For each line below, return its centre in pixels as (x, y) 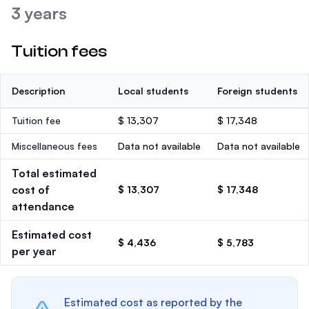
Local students (153, 91)
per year (34, 251)
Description (39, 91)
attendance (43, 206)
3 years (39, 13)
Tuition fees (59, 51)
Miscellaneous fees (54, 146)
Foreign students (257, 91)
